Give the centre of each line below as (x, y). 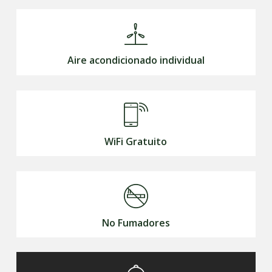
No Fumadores (136, 223)
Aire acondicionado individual (136, 60)
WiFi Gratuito (136, 141)
